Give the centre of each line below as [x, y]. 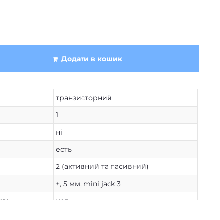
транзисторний [84, 98]
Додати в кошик [92, 59]
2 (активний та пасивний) [102, 166]
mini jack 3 [102, 184]
